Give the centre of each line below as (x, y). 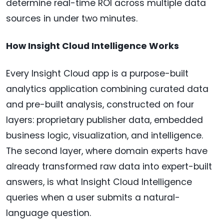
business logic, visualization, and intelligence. (104, 136)
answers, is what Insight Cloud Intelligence (99, 182)
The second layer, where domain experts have (107, 151)
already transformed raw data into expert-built (109, 167)
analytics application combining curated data (107, 89)
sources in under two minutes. (72, 19)
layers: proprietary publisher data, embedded (104, 120)
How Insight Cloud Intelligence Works (92, 46)
